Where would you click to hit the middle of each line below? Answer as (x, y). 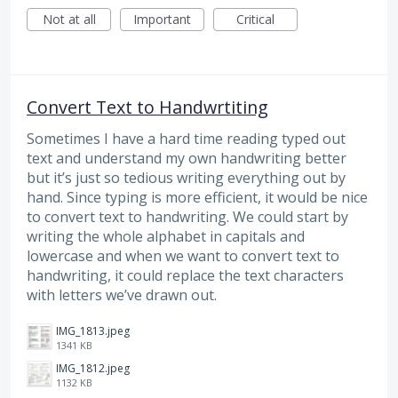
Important (162, 19)
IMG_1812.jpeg (93, 369)
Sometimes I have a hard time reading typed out (186, 138)
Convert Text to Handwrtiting (147, 107)
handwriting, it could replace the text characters (185, 275)
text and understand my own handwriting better (187, 158)
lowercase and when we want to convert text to (183, 255)
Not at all (69, 19)
